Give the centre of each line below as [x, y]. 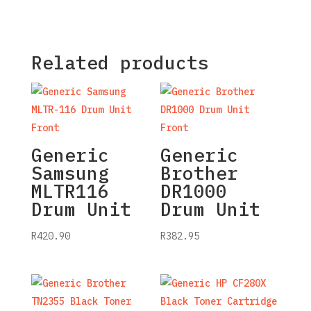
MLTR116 [70, 191]
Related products [120, 63]
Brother [200, 173]
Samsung [70, 173]
